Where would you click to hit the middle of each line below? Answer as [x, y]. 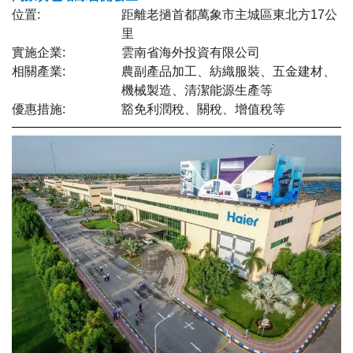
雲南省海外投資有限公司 [191, 53]
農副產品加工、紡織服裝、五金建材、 [229, 72]
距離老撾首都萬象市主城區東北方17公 [230, 15]
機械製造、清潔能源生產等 [197, 91]
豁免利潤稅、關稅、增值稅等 [204, 110]
